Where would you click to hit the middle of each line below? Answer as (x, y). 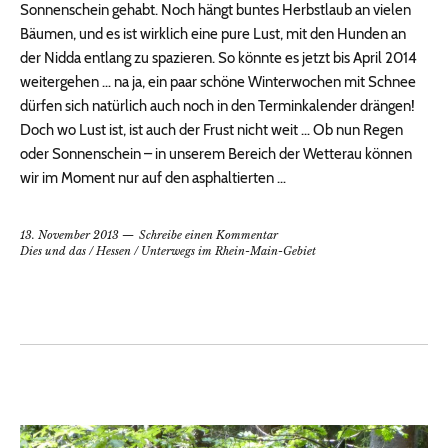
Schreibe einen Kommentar (208, 235)
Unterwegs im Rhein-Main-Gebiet (228, 251)
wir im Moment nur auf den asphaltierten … (153, 178)
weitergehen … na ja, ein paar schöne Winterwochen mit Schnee (218, 82)
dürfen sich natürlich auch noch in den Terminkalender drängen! (217, 106)
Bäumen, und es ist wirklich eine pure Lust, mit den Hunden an (213, 34)
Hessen (113, 251)
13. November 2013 (69, 235)
